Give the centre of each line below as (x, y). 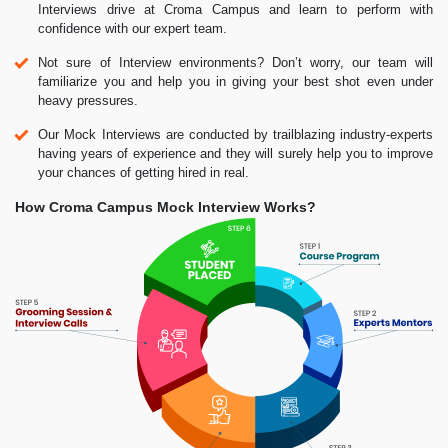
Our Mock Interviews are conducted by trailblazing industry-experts (235, 134)
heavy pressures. (88, 100)
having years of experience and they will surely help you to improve (235, 153)
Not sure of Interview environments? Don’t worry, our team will (235, 62)
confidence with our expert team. (133, 28)
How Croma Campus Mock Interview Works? (165, 206)
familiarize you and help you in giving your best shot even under (235, 81)
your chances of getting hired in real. (144, 172)
